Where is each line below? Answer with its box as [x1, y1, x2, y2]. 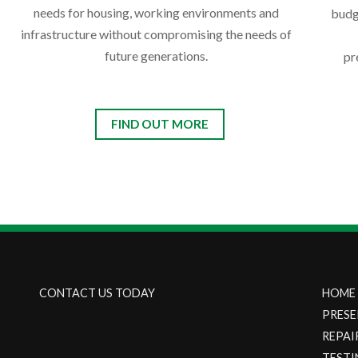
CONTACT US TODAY [39, 285, 155, 300]
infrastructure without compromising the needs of [20, 26, 292, 42]
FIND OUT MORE [110, 117, 209, 132]
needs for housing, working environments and [33, 5, 279, 21]
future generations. [104, 48, 208, 64]
